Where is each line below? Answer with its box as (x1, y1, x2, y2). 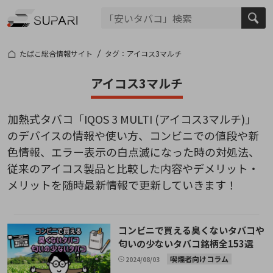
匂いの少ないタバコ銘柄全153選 (118, 237, 254, 250)
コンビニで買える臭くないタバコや (118, 224, 265, 236)
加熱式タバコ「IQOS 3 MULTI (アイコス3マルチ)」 (7, 111, 256, 127)
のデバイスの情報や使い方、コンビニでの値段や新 (7, 127, 259, 143)
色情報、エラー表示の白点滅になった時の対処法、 (7, 144, 260, 160)
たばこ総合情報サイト (19, 48, 93, 58)
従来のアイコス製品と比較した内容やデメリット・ (7, 160, 259, 176)
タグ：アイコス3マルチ (104, 48, 182, 58)
